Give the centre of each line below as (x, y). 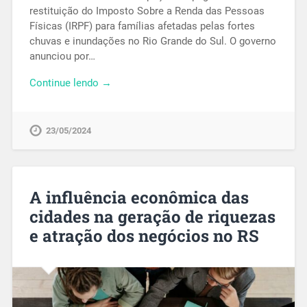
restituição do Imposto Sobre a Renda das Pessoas (147, 11)
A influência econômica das (139, 197)
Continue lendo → (70, 83)
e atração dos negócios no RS (144, 235)
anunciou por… (62, 57)
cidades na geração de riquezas (152, 216)
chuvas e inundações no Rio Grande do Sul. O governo (152, 41)
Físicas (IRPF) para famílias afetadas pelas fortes (142, 26)
